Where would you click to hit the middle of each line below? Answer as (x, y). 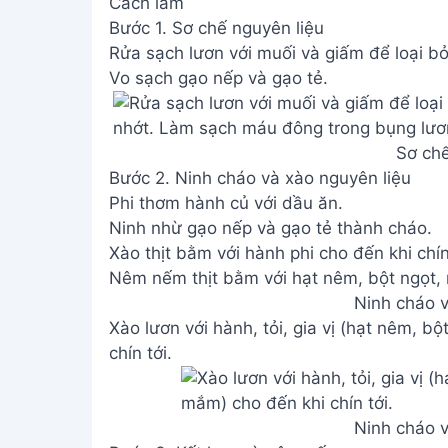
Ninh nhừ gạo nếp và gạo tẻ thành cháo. (270, 228)
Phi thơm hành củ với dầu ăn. (225, 203)
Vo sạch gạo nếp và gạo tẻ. (218, 78)
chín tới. (140, 353)
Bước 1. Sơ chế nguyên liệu (216, 28)
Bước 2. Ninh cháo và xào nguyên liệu (259, 178)
